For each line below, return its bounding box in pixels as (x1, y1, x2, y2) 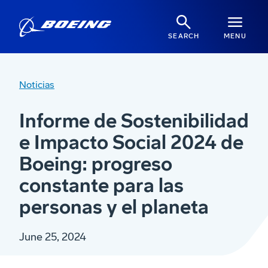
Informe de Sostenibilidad (19, 109, 249, 133)
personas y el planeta (19, 196, 209, 219)
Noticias (19, 79, 54, 90)
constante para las (19, 174, 184, 197)
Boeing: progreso (19, 153, 172, 176)
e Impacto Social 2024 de (19, 131, 243, 154)
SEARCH (167, 32, 200, 40)
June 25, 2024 (19, 230, 86, 243)
